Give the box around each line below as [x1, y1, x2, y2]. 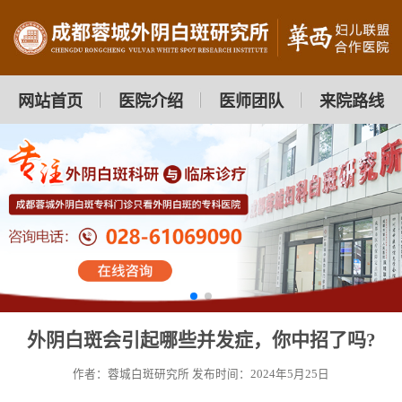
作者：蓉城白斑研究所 [73, 368, 189, 380]
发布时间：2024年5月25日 [192, 368, 329, 380]
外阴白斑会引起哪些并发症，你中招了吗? [26, 329, 376, 351]
